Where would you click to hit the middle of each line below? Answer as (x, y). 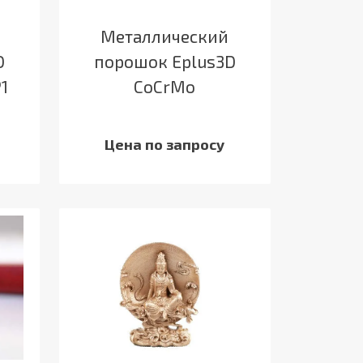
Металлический (165, 36)
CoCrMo (165, 87)
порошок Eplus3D (164, 62)
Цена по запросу (165, 145)
